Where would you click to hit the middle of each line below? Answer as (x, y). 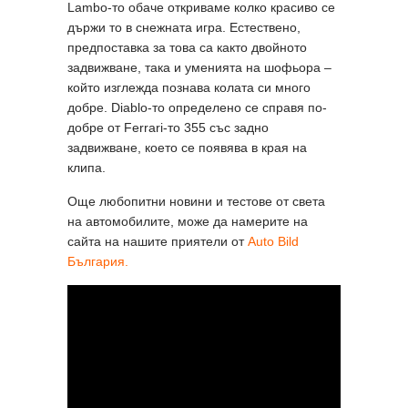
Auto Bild (273, 241)
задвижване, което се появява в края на (187, 147)
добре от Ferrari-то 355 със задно (168, 127)
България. (98, 261)
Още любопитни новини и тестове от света (196, 201)
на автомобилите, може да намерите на (188, 221)
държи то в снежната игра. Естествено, (184, 27)
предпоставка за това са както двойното (187, 47)
